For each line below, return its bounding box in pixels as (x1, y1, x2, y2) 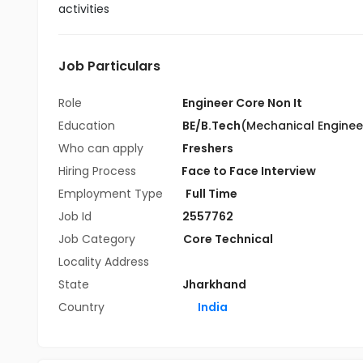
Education (58, 117, 118, 134)
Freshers (182, 140, 233, 156)
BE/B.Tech (182, 117, 241, 134)
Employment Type (58, 186, 163, 202)
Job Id (58, 208, 92, 224)
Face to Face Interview (181, 163, 316, 179)
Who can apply (58, 140, 147, 156)
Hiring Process (58, 163, 139, 179)
